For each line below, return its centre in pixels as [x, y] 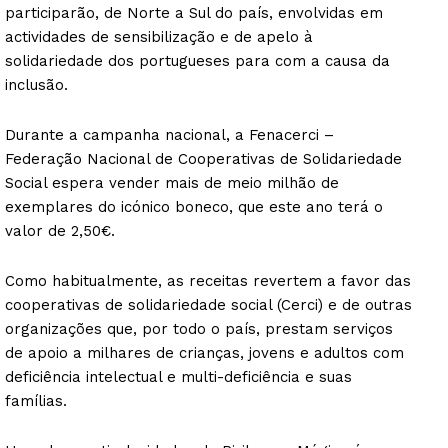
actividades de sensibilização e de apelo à [159, 36]
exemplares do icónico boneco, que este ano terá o [194, 206]
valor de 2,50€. [62, 230]
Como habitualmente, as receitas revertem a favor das [208, 280]
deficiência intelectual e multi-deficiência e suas [178, 376]
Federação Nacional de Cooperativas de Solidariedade [203, 158]
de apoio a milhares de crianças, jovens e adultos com [204, 352]
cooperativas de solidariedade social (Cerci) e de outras [208, 304]
